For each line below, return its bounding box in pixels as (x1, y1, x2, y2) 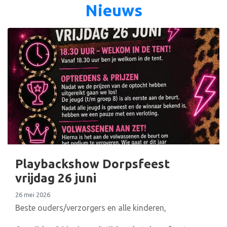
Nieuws (85, 1, 142, 20)
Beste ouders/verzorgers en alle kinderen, (15, 203, 166, 213)
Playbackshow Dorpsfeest (15, 157, 170, 171)
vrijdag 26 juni (15, 171, 96, 185)
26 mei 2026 (15, 191, 50, 199)
